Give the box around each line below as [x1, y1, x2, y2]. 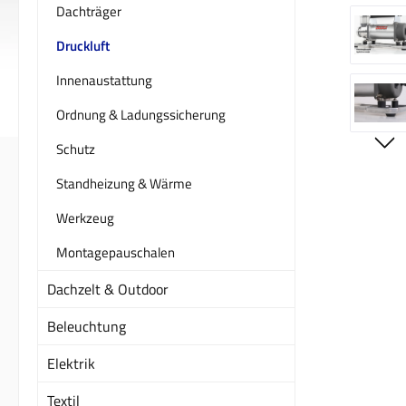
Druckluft [56, 34, 110, 56]
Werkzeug [56, 207, 114, 228]
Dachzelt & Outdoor [47, 277, 169, 300]
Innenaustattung [56, 69, 152, 91]
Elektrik [47, 352, 95, 374]
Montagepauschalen [56, 241, 175, 263]
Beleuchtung [47, 314, 126, 337]
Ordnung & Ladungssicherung [56, 103, 226, 125]
